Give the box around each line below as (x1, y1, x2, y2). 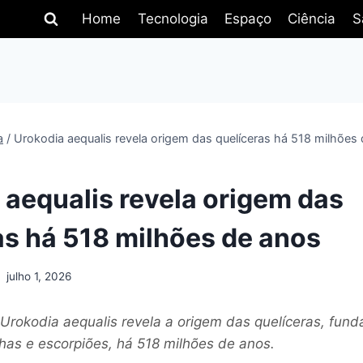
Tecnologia (137, 11, 208, 28)
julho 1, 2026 (6, 270, 72, 284)
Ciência (288, 11, 336, 28)
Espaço (224, 11, 271, 28)
